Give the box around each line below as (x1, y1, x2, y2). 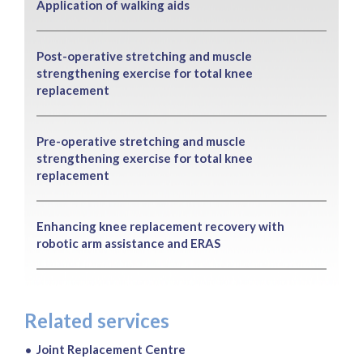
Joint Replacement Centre (36, 341, 186, 357)
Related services (24, 308, 169, 332)
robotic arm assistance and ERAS (36, 235, 220, 250)
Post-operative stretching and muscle (36, 48, 252, 63)
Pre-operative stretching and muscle (36, 133, 246, 148)
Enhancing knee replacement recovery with (36, 218, 284, 233)
